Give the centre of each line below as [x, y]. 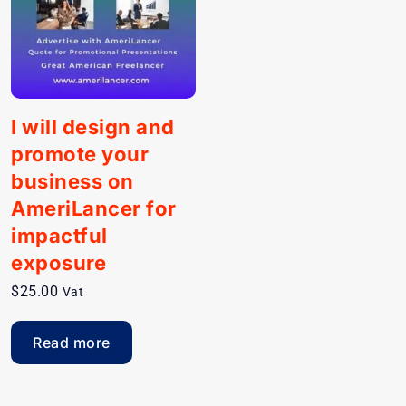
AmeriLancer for [94, 209]
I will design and [93, 127]
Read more [72, 343]
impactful [59, 236]
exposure [58, 263]
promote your [80, 155]
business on [72, 182]
